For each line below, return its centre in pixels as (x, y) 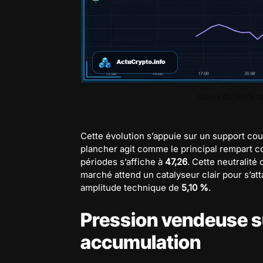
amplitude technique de (131, 187)
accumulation (141, 242)
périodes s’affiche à (123, 161)
